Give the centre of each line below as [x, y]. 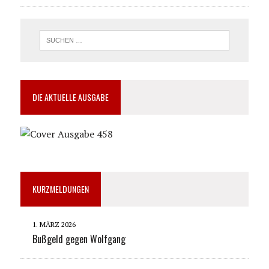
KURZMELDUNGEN [60, 189]
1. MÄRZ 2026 [54, 225]
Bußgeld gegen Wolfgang [79, 239]
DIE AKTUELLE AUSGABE [70, 97]
